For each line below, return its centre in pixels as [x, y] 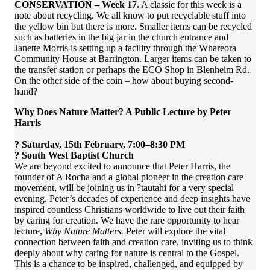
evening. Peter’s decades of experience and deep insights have [132, 199]
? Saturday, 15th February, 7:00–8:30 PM [100, 145]
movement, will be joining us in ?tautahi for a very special [124, 188]
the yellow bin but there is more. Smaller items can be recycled [133, 27]
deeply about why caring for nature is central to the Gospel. [127, 253]
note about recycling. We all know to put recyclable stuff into [130, 16]
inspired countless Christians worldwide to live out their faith [130, 210]
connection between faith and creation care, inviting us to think [133, 242]
